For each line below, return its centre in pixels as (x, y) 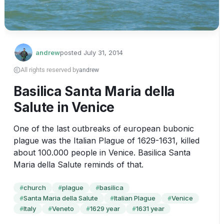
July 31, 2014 (102, 52)
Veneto (63, 209)
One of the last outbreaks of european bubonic (103, 129)
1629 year (105, 209)
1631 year (150, 209)
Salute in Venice (64, 107)
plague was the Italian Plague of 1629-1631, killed (106, 141)
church (34, 188)
